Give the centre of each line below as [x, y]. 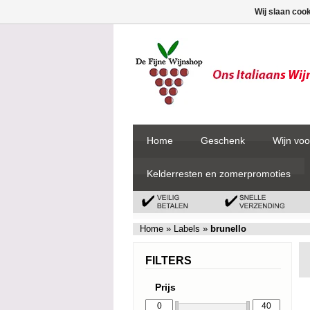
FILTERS [168, 261]
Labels [187, 229]
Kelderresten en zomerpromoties [219, 174]
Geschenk [223, 140]
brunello [228, 229]
